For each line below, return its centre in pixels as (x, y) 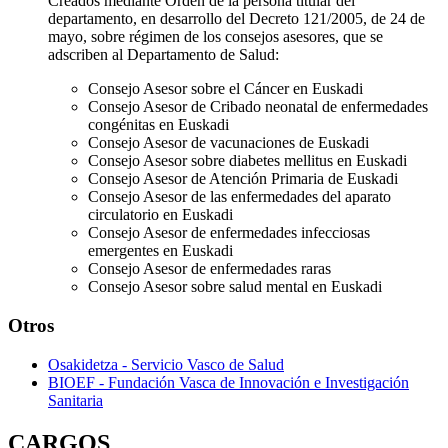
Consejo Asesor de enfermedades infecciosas (229, 233)
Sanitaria (75, 400)
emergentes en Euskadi (160, 251)
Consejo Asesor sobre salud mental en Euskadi (235, 287)
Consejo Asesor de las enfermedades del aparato (239, 197)
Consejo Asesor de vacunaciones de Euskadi (228, 143)
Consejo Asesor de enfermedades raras (209, 269)
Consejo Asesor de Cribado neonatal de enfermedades (258, 107)
